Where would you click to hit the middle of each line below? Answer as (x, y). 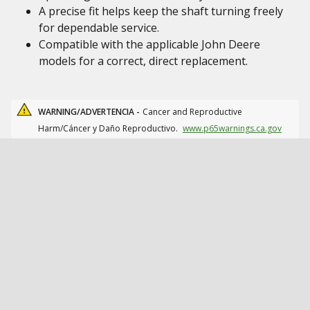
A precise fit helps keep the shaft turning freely (161, 11)
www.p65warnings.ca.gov (232, 128)
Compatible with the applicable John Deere (149, 44)
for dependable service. (99, 28)
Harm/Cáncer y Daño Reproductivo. (109, 128)
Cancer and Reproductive (192, 112)
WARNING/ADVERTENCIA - (89, 112)
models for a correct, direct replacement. (143, 61)
